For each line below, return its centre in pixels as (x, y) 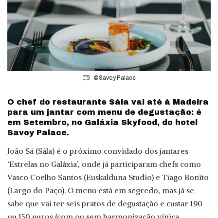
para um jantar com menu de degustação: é (104, 112)
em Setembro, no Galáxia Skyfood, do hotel (102, 122)
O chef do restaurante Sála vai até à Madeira (108, 102)
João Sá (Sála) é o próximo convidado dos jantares (98, 151)
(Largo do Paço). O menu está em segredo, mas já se (101, 191)
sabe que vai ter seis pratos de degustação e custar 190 (105, 204)
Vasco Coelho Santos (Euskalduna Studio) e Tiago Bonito (108, 177)
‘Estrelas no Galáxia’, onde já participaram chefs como (104, 164)
